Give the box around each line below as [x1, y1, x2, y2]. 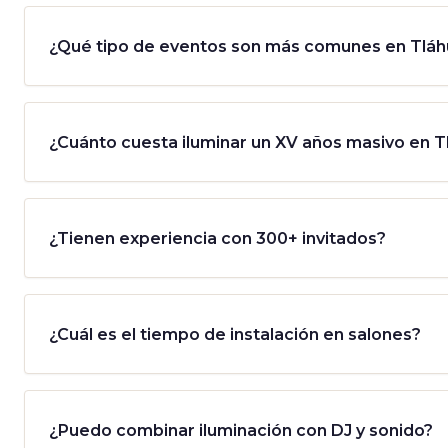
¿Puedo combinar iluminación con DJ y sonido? [49, 420, 433, 440]
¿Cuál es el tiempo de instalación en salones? [49, 324, 421, 344]
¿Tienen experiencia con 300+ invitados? [49, 228, 386, 248]
